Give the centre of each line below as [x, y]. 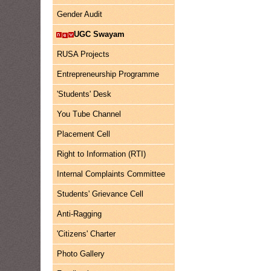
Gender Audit [80, 14]
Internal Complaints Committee [111, 174]
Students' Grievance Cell [100, 194]
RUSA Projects [83, 54]
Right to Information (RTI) [102, 154]
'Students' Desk [84, 94]
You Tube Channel [89, 114]
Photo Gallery [81, 254]
